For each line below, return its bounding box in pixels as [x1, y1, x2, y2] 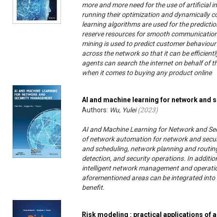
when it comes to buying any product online [82, 69, 212, 77]
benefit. [82, 184, 105, 192]
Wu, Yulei [109, 106, 137, 114]
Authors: [82, 106, 110, 114]
